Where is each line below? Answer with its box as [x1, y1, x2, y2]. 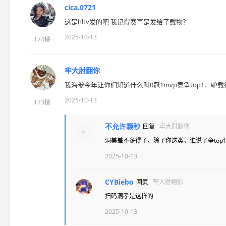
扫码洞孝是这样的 [105, 192, 153, 201]
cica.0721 [65, 3, 96, 13]
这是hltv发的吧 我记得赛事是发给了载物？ [65, 17, 189, 27]
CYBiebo [105, 177, 134, 187]
